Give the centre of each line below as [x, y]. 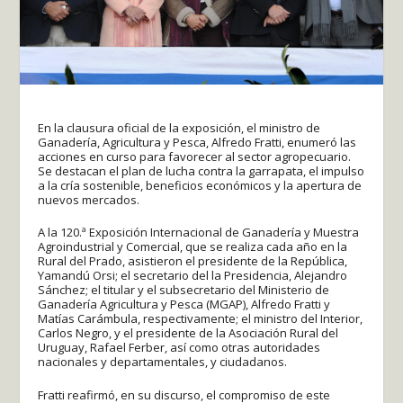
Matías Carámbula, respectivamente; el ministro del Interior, [201, 319]
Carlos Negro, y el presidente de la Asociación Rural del [188, 333]
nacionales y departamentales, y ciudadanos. [163, 362]
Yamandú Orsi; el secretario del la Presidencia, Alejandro [193, 276]
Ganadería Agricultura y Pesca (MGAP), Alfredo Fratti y [184, 304]
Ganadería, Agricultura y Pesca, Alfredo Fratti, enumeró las [197, 142]
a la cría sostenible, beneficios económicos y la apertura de [200, 185]
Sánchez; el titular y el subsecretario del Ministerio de [184, 290]
